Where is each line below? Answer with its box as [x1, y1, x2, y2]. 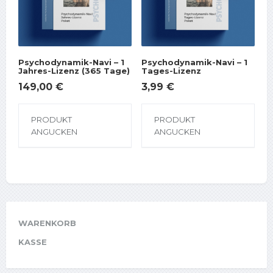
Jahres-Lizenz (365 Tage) [18, 66, 130, 76]
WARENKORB [18, 218, 76, 228]
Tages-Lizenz [141, 66, 201, 76]
